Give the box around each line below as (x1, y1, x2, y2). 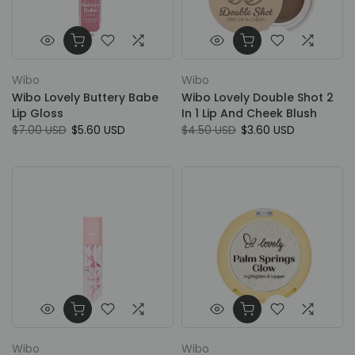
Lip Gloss (12, 105, 63, 121)
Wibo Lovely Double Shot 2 (181, 90, 334, 105)
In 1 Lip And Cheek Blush (181, 105, 317, 121)
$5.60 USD (71, 122, 125, 138)
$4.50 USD (181, 122, 236, 138)
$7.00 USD (12, 122, 67, 138)
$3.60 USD (241, 122, 295, 138)
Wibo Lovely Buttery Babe (12, 90, 158, 105)
